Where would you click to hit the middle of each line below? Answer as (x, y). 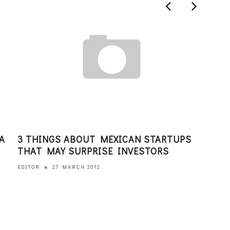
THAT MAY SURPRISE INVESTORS (93, 151)
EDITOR (28, 167)
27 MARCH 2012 (76, 167)
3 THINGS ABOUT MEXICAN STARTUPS (104, 139)
